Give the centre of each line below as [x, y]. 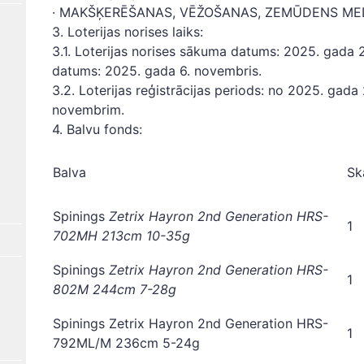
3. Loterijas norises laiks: [128, 32]
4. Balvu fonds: [99, 129]
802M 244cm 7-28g [115, 289]
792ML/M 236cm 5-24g [126, 343]
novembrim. [88, 110]
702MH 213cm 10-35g [121, 236]
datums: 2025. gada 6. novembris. [157, 71]
